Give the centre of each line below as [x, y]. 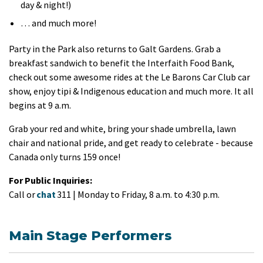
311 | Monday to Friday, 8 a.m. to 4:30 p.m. [138, 194]
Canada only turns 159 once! [65, 157]
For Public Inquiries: [50, 180]
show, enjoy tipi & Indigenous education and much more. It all [131, 91]
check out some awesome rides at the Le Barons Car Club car [129, 77]
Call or [23, 194]
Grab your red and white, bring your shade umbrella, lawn [122, 129]
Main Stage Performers [90, 236]
